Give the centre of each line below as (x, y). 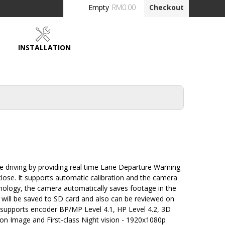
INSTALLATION (44, 47)
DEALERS (43, 78)
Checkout (166, 7)
